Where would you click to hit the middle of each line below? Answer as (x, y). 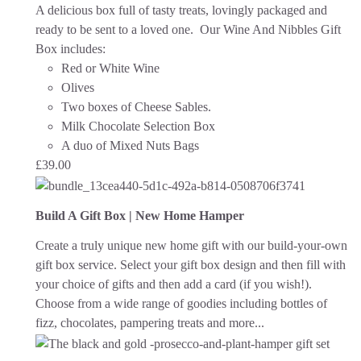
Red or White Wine (110, 68)
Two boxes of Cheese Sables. (136, 107)
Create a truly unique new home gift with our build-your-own (191, 246)
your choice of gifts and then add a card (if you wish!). (174, 284)
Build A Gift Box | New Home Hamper (140, 215)
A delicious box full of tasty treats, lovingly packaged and (181, 10)
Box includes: (71, 49)
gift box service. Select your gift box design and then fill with (191, 265)
